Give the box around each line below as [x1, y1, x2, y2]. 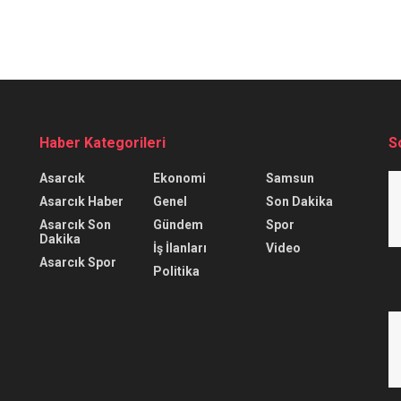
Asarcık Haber [39, 193, 124, 209]
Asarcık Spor [39, 254, 116, 269]
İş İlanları [152, 240, 207, 255]
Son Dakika [266, 193, 334, 209]
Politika [152, 263, 200, 278]
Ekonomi [152, 170, 206, 185]
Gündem [152, 217, 203, 232]
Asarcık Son [39, 217, 111, 232]
